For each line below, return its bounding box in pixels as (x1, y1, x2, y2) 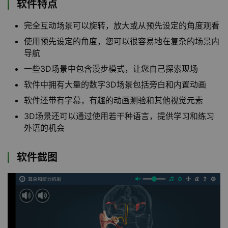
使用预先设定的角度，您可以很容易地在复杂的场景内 (24, 36, 219, 46)
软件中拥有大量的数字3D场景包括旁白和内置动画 (24, 79, 206, 90)
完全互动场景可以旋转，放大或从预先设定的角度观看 (24, 20, 219, 31)
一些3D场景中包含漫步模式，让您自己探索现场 (24, 64, 198, 74)
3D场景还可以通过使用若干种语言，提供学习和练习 (24, 111, 214, 121)
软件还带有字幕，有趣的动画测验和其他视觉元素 (24, 95, 203, 105)
